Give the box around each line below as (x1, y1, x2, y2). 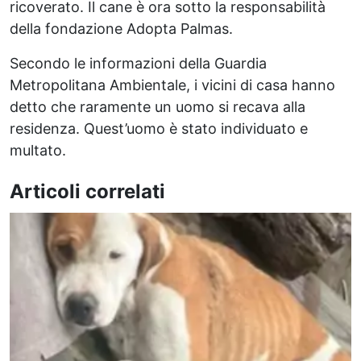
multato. (10, 142, 66, 159)
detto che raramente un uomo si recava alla (10, 98, 305, 115)
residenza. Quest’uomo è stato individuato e (10, 120, 308, 137)
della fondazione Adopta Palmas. (10, 20, 233, 37)
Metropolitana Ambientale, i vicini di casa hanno (10, 77, 335, 93)
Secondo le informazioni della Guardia (10, 55, 267, 72)
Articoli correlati (10, 180, 165, 203)
